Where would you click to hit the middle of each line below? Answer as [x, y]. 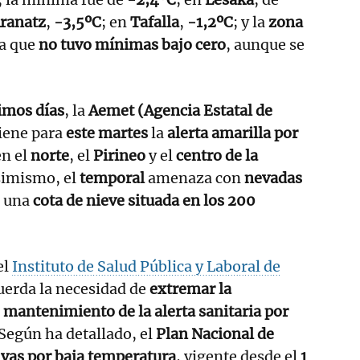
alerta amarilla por [233, 133]
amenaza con [194, 178]
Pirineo [119, 155]
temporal [112, 178]
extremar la [190, 288]
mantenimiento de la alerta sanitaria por [146, 311]
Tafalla [155, 22]
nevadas [273, 178]
